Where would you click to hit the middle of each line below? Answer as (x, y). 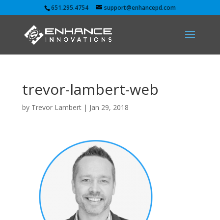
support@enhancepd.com (140, 8)
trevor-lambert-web (90, 89)
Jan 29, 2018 (109, 107)
